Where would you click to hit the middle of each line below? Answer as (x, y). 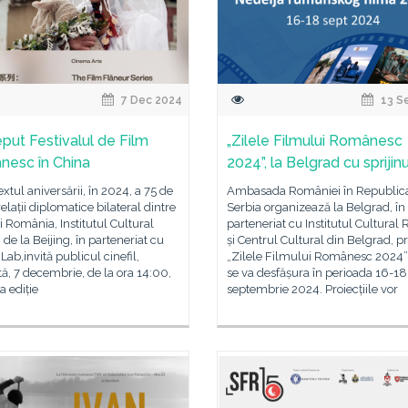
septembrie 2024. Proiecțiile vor (312, 289)
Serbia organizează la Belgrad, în (316, 207)
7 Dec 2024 (151, 100)
